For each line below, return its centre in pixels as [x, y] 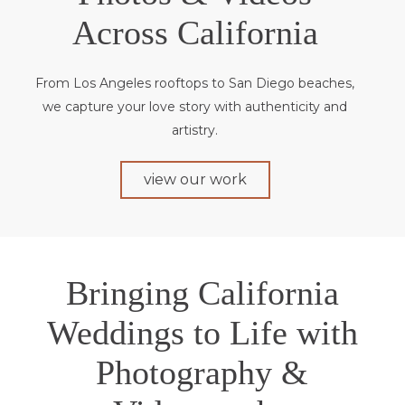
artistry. [195, 130]
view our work [195, 179]
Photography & [202, 372]
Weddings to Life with [202, 332]
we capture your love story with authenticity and [195, 106]
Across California [195, 32]
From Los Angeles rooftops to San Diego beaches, [195, 83]
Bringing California [202, 292]
